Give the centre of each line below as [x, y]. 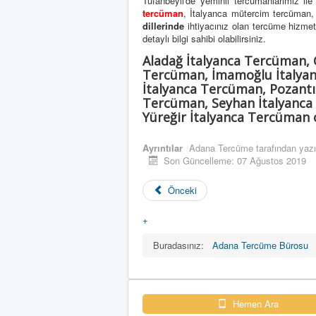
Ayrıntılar [163, 148]
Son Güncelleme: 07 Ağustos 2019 [235, 161]
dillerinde [163, 26]
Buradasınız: [181, 245]
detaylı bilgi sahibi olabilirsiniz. [204, 39]
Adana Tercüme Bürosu [260, 245]
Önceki [183, 190]
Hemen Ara [255, 304]
